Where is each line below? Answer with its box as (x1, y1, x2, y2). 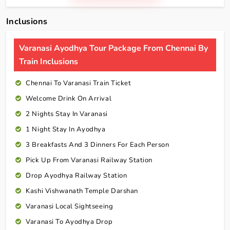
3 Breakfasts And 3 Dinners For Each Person (26, 140, 169, 150)
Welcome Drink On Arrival (26, 94, 112, 104)
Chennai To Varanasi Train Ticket (26, 79, 131, 88)
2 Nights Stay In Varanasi (26, 109, 108, 119)
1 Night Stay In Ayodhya (26, 125, 106, 135)
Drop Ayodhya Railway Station (26, 171, 127, 181)
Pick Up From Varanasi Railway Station (26, 156, 152, 165)
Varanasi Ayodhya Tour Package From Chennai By (19, 43, 208, 54)
